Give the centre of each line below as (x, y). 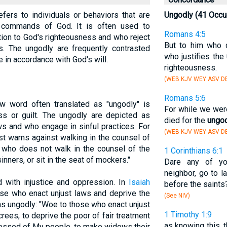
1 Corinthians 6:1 (193, 151)
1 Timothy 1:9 (188, 215)
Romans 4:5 (185, 34)
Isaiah (139, 182)
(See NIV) (177, 196)
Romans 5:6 (185, 98)
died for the (185, 120)
